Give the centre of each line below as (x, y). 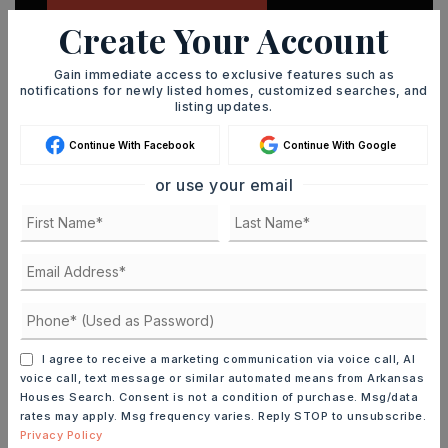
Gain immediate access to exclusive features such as (223, 74)
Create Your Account (224, 39)
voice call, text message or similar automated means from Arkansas (222, 377)
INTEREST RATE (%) (78, 425)
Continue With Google (340, 144)
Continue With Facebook (131, 144)
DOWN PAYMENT (69, 251)
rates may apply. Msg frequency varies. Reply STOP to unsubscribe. (223, 415)
